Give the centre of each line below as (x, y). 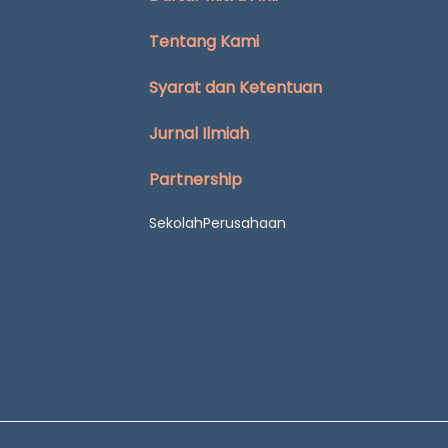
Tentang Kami (203, 41)
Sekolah (175, 222)
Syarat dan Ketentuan (235, 87)
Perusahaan (244, 222)
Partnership (195, 179)
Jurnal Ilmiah (198, 133)
